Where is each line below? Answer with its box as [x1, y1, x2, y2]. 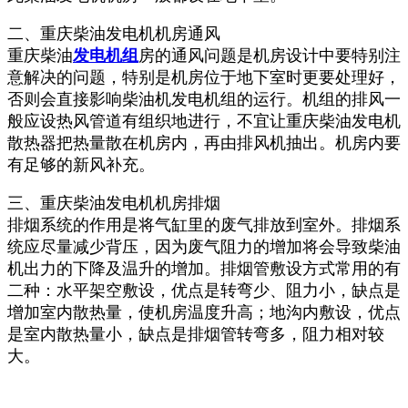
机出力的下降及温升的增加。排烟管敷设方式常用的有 [7, 259, 401, 278]
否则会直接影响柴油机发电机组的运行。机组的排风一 [7, 89, 401, 108]
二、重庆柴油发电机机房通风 [7, 24, 225, 43]
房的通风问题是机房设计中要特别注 [138, 46, 401, 65]
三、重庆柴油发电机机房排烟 [7, 193, 225, 212]
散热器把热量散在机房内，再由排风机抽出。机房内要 [7, 133, 401, 152]
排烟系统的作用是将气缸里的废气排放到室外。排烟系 [7, 215, 401, 234]
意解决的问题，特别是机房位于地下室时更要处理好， [7, 67, 401, 87]
